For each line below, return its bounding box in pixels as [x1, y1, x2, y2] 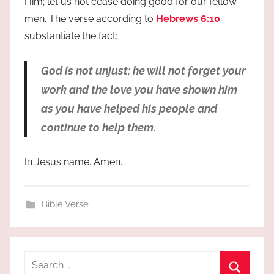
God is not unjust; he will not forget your [40, 64, 246, 78]
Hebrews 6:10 [156, 13, 220, 25]
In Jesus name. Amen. [24, 156, 122, 168]
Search [24, 253, 56, 265]
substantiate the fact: [24, 30, 117, 42]
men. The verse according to [24, 13, 156, 25]
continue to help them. [40, 121, 156, 135]
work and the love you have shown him [40, 83, 237, 97]
